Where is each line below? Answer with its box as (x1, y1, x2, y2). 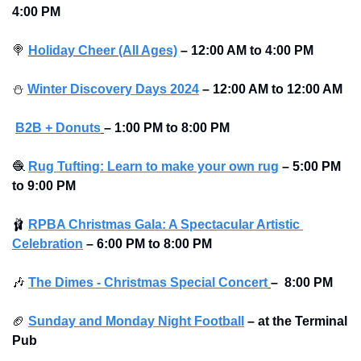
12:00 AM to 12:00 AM (213, 82, 342, 97)
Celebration (12, 237, 83, 251)
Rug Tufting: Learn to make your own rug (28, 160, 279, 174)
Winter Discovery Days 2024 (27, 82, 199, 97)
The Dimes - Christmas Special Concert (28, 276, 268, 290)
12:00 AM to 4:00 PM (191, 44, 317, 58)
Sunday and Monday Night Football (28, 314, 244, 329)
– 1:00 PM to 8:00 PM (104, 121, 230, 135)
